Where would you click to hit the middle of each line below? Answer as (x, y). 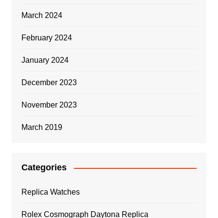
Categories (44, 168)
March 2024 (42, 16)
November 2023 (49, 105)
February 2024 (46, 38)
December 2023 (49, 83)
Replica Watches (50, 192)
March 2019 (42, 127)
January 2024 (45, 60)
